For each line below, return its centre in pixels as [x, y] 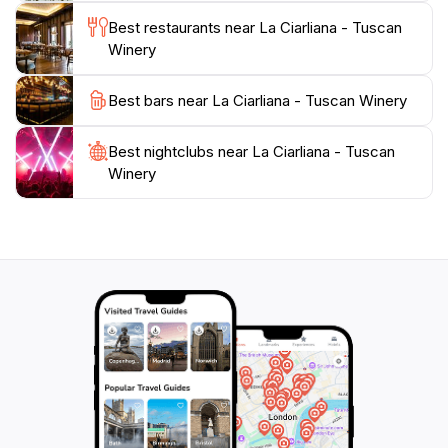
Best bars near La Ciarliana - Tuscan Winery [257, 100]
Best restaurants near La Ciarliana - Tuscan [255, 27]
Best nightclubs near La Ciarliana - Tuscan [251, 151]
